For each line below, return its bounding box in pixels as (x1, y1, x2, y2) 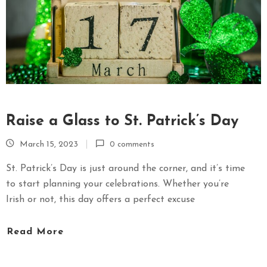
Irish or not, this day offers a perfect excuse (6, 194, 195, 204)
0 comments (110, 140, 154, 148)
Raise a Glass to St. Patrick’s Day (6, 113, 238, 129)
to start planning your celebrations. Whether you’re (6, 179, 229, 189)
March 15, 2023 (20, 139, 78, 149)
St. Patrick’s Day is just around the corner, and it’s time (6, 163, 245, 173)
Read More (7, 227, 64, 237)
